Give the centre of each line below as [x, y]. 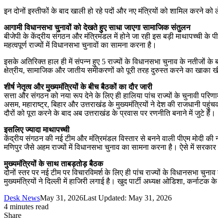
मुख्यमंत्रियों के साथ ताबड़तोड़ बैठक [54, 163]
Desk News [22, 198]
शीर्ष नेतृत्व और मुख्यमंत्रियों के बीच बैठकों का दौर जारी [78, 87]
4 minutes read [26, 206]
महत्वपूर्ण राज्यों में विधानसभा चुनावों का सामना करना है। [80, 45]
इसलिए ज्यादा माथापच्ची [37, 129]
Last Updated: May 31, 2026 [127, 198]
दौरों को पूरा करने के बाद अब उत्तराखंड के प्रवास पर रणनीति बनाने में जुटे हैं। [110, 113]
